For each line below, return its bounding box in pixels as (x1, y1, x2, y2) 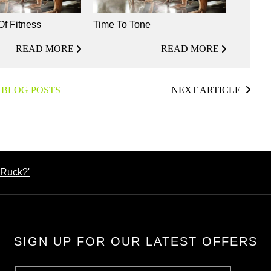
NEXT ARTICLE (171, 84, 241, 95)
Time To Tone (93, 19, 151, 30)
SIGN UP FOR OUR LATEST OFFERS (13, 234, 258, 248)
